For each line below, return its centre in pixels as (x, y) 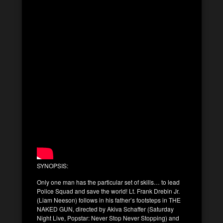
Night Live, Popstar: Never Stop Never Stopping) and (108, 218)
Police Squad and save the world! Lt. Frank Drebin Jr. (108, 191)
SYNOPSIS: (53, 165)
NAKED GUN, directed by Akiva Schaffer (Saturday (105, 209)
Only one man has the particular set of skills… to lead (108, 182)
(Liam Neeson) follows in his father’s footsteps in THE (109, 200)
